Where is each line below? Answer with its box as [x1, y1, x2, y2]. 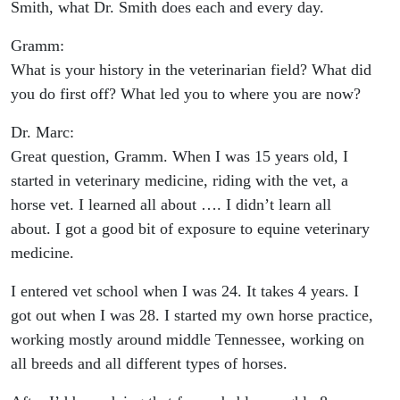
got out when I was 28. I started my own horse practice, [11, 306, 373, 325]
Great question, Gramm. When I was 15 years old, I [11, 147, 348, 166]
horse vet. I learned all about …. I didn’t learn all [11, 196, 331, 214]
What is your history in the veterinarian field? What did [11, 61, 371, 79]
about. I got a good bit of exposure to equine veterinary [11, 220, 370, 238]
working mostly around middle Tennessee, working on [11, 330, 364, 349]
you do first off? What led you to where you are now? [11, 85, 361, 104]
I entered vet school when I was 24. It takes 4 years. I [11, 282, 359, 301]
